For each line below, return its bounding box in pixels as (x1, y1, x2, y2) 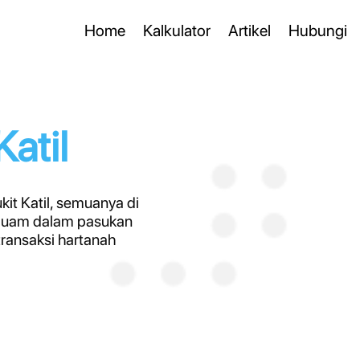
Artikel (228, 21, 271, 40)
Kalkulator (143, 21, 211, 40)
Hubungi (288, 21, 347, 40)
